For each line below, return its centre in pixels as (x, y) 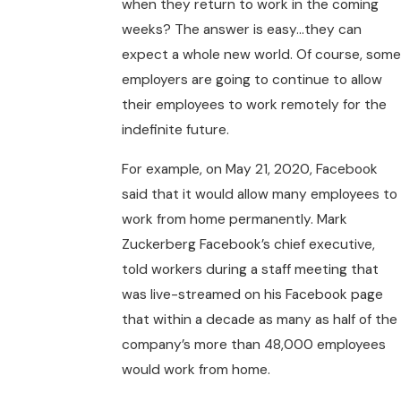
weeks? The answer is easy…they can (241, 30)
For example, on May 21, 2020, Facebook (249, 169)
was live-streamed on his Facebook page (252, 294)
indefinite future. (175, 130)
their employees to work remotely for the (254, 105)
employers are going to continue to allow (252, 80)
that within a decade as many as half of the (259, 319)
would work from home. (196, 369)
